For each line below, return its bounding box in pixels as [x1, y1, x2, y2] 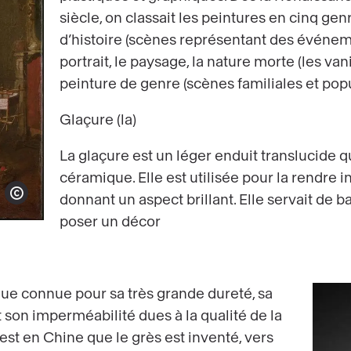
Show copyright [16, 194, 63, 205]
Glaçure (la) [60, 113, 136, 127]
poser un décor [60, 215, 161, 229]
